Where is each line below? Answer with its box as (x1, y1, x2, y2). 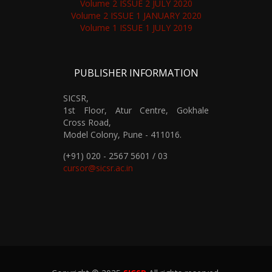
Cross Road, (63, 117, 111, 129)
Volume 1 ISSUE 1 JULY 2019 (80, 22, 192, 34)
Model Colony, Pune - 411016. (63, 129, 182, 141)
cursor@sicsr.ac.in (63, 162, 133, 174)
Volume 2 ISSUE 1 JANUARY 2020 (70, 10, 202, 22)
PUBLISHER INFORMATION (73, 66, 199, 80)
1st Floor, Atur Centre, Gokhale (63, 104, 209, 117)
